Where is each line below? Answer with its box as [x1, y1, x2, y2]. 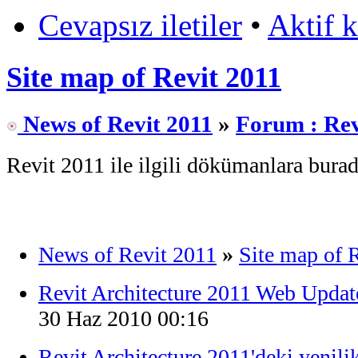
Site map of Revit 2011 [6, 61, 281, 93]
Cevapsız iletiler [38, 8, 242, 43]
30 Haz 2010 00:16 [38, 306, 209, 332]
